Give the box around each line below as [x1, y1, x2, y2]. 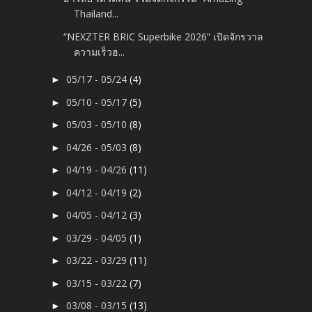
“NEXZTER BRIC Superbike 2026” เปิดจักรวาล [63, 29, 264, 43]
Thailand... [74, 7, 119, 21]
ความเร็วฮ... [74, 45, 125, 58]
